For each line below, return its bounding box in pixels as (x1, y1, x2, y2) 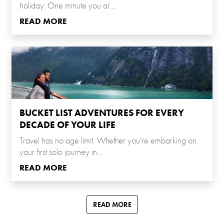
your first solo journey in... (19, 147, 103, 158)
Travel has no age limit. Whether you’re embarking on (19, 135, 196, 146)
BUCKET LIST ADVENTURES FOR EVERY (19, 107, 184, 119)
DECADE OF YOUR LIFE (19, 119, 115, 131)
